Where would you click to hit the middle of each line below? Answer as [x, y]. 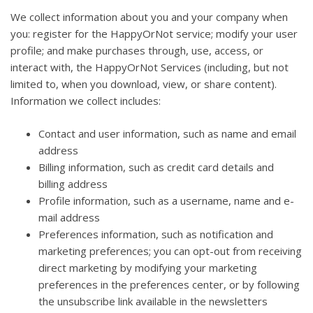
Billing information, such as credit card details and [156, 167]
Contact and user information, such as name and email [167, 133]
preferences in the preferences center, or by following [169, 284]
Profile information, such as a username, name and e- [166, 200]
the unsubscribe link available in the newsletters [153, 301]
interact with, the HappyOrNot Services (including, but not [150, 67]
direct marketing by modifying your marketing [148, 267]
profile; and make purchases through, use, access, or [137, 51]
